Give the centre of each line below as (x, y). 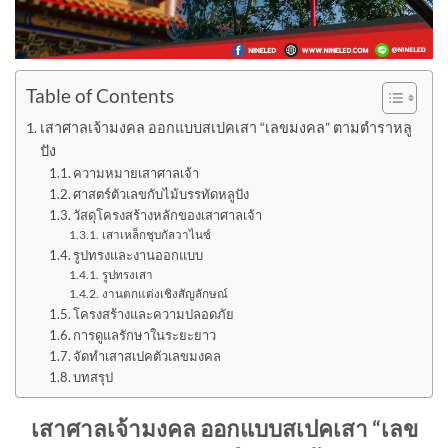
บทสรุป (93, 376)
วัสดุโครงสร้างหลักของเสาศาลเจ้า (168, 214)
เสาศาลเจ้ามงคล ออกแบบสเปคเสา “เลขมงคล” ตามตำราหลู (225, 127)
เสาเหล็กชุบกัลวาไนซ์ (156, 233)
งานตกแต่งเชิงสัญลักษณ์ (164, 292)
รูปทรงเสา (127, 273)
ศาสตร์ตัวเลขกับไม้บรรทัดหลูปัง (161, 193)
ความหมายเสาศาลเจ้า (136, 172)
